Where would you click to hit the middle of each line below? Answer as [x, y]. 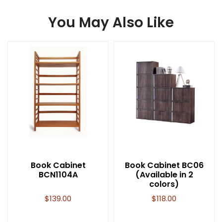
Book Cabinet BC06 [164, 166]
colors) [164, 184]
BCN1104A [58, 175]
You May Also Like [111, 23]
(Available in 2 [164, 175]
